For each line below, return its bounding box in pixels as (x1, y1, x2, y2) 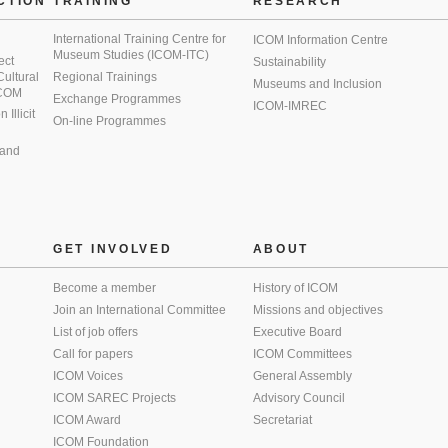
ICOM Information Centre (252, 33, 388, 47)
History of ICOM (252, 281, 338, 295)
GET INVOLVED (53, 242, 173, 256)
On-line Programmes (53, 114, 166, 128)
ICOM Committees (252, 347, 352, 361)
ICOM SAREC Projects (53, 391, 176, 405)
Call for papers (53, 347, 133, 361)
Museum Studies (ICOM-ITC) (53, 48, 209, 62)
